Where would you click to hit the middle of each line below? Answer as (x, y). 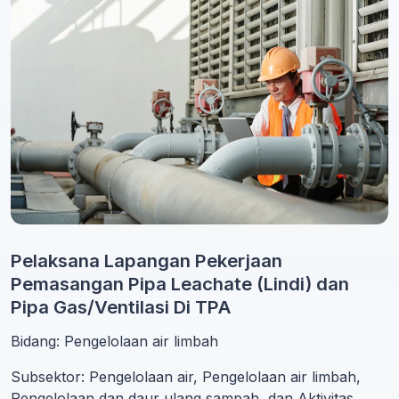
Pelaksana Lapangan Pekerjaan (147, 260)
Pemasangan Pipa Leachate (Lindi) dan (180, 283)
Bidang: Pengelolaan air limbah (114, 341)
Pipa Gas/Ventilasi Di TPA (121, 306)
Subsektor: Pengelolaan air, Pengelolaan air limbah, (186, 376)
